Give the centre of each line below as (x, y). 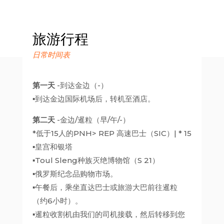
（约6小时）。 (57, 201)
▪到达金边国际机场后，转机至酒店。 (93, 99)
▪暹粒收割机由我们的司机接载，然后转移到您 (108, 214)
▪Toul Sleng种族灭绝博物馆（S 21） (96, 160)
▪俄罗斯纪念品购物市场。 (75, 174)
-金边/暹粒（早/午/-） (92, 120)
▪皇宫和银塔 (52, 147)
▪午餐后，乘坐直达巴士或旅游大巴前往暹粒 (105, 187)
